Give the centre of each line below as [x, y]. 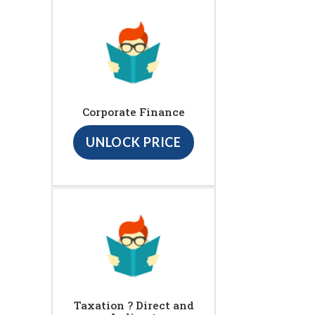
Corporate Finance [134, 112]
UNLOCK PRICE [134, 142]
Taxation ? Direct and [134, 306]
